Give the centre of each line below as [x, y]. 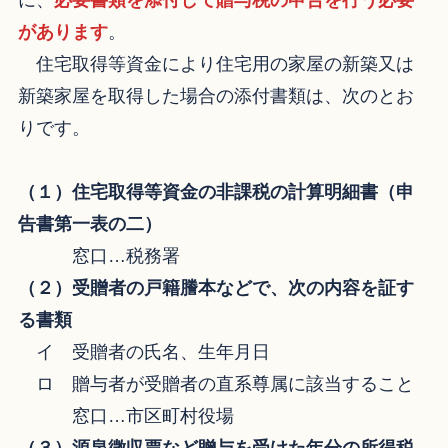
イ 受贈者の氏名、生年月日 [143, 352]
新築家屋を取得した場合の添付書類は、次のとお [215, 96]
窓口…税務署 [98, 256]
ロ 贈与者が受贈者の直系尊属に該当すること [215, 384]
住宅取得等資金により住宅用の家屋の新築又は [215, 64]
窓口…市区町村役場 [125, 416]
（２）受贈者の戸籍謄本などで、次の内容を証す [215, 288]
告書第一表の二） [89, 224]
